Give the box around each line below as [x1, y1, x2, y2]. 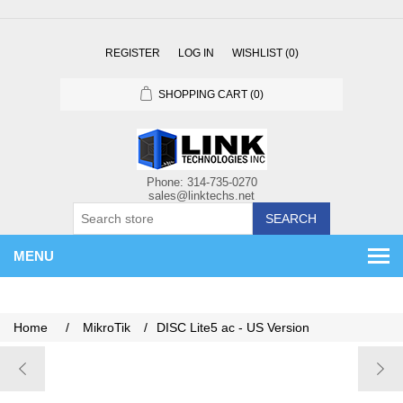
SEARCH [265, 211, 317, 226]
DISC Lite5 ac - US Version [157, 320, 309, 335]
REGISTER [104, 47, 160, 59]
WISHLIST [231, 47, 282, 59]
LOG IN [177, 47, 214, 59]
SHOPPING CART [157, 88, 247, 101]
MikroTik [83, 320, 130, 335]
